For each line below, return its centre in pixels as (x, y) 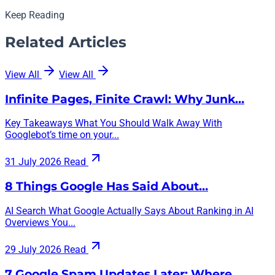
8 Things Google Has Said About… (107, 187)
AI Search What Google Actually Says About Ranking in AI (129, 211)
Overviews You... (40, 222)
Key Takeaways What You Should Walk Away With (114, 123)
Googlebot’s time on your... (62, 135)
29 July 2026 (33, 249)
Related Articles (66, 42)
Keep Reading (35, 15)
